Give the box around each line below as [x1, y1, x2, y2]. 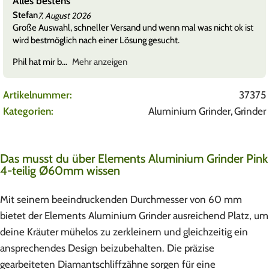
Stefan [13, 10, 38, 21]
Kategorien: [3, 105, 53, 118]
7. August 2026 [38, 10, 91, 21]
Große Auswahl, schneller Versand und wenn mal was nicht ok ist [13, 22, 253, 34]
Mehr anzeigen [71, 56, 127, 68]
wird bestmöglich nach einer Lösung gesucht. [13, 35, 180, 46]
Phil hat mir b [13, 56, 62, 68]
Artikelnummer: [3, 89, 72, 101]
